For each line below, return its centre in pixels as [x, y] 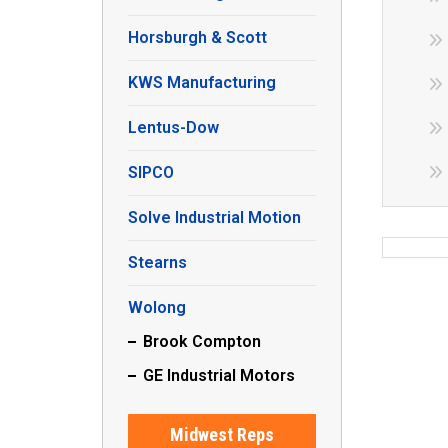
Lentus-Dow [173, 127]
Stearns [157, 262]
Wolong [157, 307]
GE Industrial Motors [219, 375]
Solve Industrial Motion [214, 217]
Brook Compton [202, 341]
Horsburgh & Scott [197, 37]
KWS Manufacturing [202, 82]
